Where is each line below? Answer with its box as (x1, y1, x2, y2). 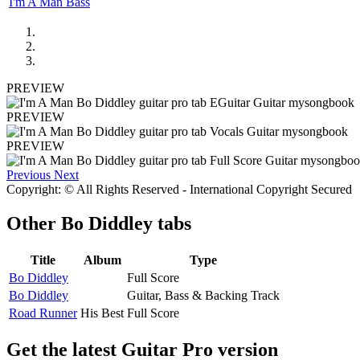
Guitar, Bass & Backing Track (127, 288, 280, 302)
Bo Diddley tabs (61, 212, 191, 234)
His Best (80, 305, 124, 320)
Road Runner (9, 305, 77, 320)
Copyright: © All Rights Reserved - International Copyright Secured (6, 182, 352, 196)
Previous (6, 167, 51, 182)
